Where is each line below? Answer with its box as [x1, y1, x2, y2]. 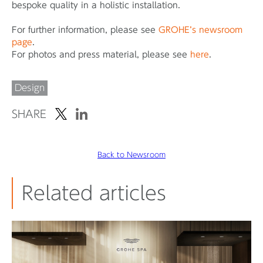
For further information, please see [12, 26, 159, 35]
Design [15, 83, 45, 93]
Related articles [22, 184, 166, 203]
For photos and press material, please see [12, 50, 190, 59]
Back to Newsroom [97, 151, 166, 159]
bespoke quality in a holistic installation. [12, 1, 183, 10]
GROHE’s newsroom [159, 26, 242, 35]
